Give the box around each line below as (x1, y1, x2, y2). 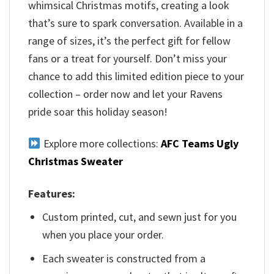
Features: (28, 186, 75, 201)
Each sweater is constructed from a (42, 251, 206, 266)
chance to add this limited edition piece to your (28, 68, 244, 83)
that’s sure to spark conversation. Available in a (28, 15, 243, 30)
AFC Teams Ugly (160, 136, 239, 151)
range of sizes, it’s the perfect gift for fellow (28, 33, 231, 48)
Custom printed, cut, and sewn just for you (42, 209, 237, 224)
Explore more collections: (40, 136, 161, 151)
